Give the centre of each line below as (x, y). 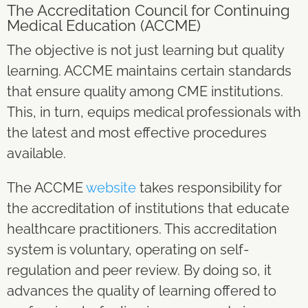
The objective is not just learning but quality (145, 50)
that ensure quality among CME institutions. (145, 91)
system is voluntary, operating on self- (128, 249)
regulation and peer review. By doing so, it (139, 270)
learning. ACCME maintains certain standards (149, 70)
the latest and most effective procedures (137, 132)
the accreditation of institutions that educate (148, 208)
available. (36, 153)
